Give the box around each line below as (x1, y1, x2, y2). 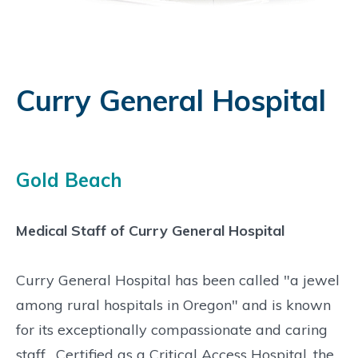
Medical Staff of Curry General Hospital (16, 221, 284, 240)
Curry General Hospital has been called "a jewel (16, 270, 340, 289)
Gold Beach (16, 168, 122, 193)
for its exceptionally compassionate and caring (16, 320, 328, 339)
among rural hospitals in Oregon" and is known (16, 295, 331, 314)
